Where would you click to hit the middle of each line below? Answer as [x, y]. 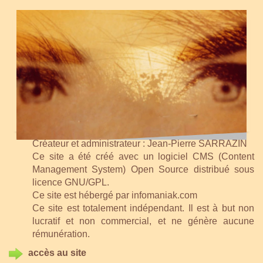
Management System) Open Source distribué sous [143, 169]
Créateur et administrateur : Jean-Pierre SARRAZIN [140, 143]
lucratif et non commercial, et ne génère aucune [143, 221]
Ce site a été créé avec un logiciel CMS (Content [143, 156]
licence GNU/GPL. [71, 182]
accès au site [57, 253]
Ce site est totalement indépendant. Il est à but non [143, 208]
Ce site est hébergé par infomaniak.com [115, 195]
